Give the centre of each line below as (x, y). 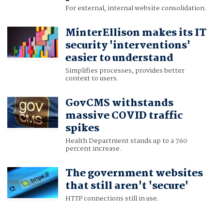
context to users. (92, 79)
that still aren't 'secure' (127, 186)
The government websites (134, 174)
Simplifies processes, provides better (125, 71)
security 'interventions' (128, 46)
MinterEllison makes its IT (136, 33)
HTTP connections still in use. (112, 199)
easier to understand (119, 58)
